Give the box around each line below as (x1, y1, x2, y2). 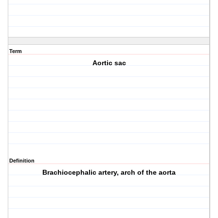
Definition (9, 158, 35, 164)
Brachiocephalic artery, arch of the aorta (42, 168, 176, 177)
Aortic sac (92, 59, 126, 67)
